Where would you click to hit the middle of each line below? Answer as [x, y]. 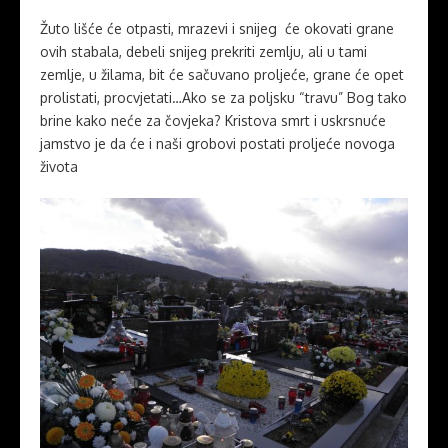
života [59, 167]
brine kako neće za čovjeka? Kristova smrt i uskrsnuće [215, 121]
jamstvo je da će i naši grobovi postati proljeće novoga [217, 144]
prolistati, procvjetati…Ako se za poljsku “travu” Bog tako [223, 98]
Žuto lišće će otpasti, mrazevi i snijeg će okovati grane [217, 29]
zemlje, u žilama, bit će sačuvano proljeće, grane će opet [222, 75]
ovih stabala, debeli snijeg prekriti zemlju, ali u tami [203, 52]
